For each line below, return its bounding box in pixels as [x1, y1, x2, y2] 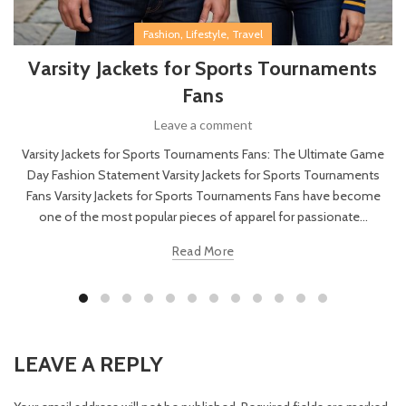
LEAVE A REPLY [14, 351, 163, 378]
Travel [232, 27, 263, 42]
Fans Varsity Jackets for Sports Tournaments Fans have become [25, 188, 381, 205]
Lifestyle [186, 27, 227, 42]
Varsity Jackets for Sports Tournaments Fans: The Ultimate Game [22, 146, 384, 163]
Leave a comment [153, 117, 253, 133]
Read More [171, 243, 235, 260]
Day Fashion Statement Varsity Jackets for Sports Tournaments [26, 167, 380, 184]
